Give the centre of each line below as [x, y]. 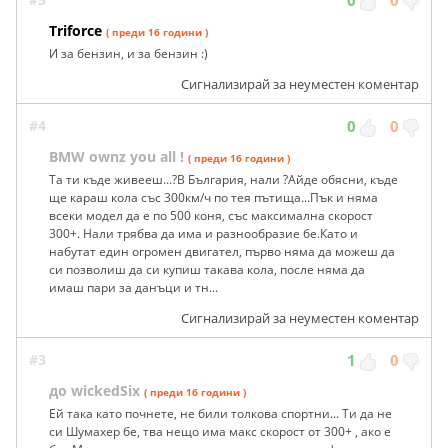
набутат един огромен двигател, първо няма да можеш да [222, 252]
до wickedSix [94, 391]
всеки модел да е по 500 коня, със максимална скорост [211, 216]
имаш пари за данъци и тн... [133, 288]
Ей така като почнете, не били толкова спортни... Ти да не [220, 414]
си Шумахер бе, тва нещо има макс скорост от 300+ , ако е [220, 432]
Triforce [75, 31]
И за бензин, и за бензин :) [128, 54]
